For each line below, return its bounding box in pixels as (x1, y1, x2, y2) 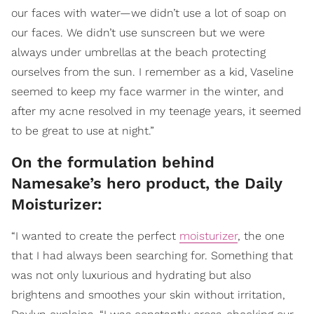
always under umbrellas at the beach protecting (11, 45, 266, 59)
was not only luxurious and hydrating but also (11, 268, 251, 282)
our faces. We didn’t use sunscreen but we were (11, 25, 265, 39)
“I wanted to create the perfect (11, 228, 179, 243)
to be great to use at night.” (11, 123, 154, 137)
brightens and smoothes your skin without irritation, (11, 287, 285, 301)
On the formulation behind (11, 153, 214, 171)
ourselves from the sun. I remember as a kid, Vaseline (11, 64, 294, 78)
